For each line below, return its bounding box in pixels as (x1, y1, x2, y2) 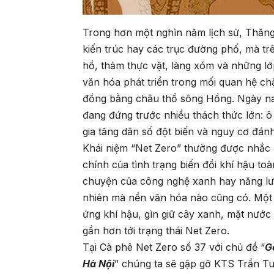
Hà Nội (83, 257, 115, 270)
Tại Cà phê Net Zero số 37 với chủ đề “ (83, 241, 265, 254)
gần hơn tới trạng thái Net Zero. (83, 224, 230, 237)
